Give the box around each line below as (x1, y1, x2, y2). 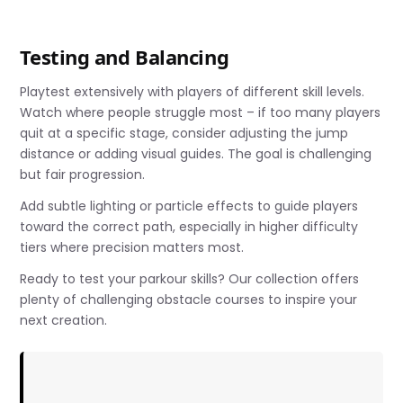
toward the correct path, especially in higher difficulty (20, 217, 359, 236)
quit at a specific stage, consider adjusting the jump (20, 123, 349, 142)
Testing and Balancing (20, 42, 229, 70)
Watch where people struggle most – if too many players (20, 103, 381, 121)
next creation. (20, 310, 108, 329)
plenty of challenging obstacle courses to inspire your (20, 290, 358, 309)
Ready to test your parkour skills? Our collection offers (20, 269, 360, 288)
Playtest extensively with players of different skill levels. (20, 82, 365, 101)
